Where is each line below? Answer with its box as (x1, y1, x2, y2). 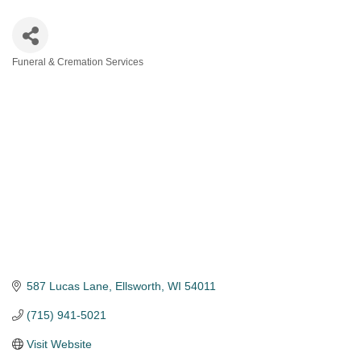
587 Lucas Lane (26, 280, 109, 293)
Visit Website (26, 338, 92, 351)
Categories (11, 62, 101, 91)
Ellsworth (114, 280, 161, 293)
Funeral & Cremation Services (12, 56, 143, 68)
